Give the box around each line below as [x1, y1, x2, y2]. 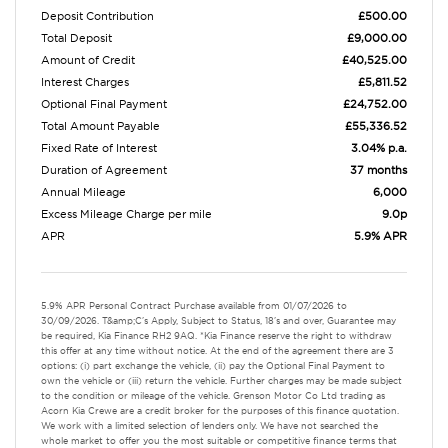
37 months [350, 163, 407, 177]
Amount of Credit [41, 53, 135, 67]
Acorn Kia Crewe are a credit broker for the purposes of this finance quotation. [41, 405, 399, 416]
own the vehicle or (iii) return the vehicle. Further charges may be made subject [41, 375, 402, 386]
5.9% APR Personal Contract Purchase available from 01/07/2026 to [41, 300, 347, 311]
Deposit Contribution [41, 9, 154, 23]
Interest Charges [41, 75, 129, 89]
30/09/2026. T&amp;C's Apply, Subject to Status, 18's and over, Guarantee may [41, 315, 396, 326]
